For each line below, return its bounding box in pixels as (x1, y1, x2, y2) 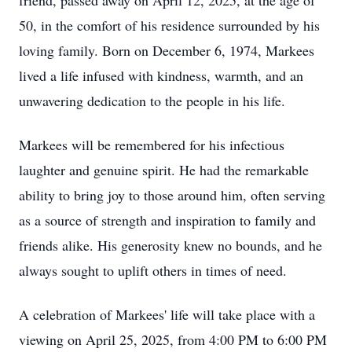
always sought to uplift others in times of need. (19, 261, 287, 280)
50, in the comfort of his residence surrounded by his (19, 16, 320, 35)
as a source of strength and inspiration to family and (19, 211, 316, 229)
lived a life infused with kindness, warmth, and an (19, 66, 303, 85)
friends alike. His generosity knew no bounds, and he (19, 236, 322, 255)
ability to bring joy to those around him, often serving (19, 185, 325, 204)
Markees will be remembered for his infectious (19, 135, 284, 154)
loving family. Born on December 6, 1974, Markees (19, 41, 314, 60)
